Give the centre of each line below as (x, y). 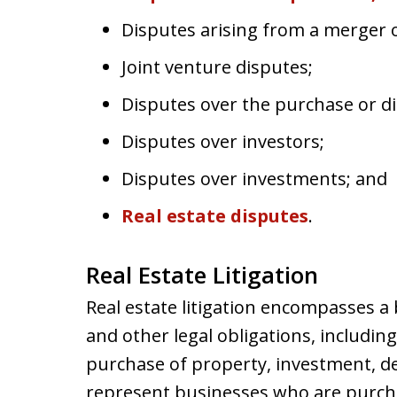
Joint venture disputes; (217, 67)
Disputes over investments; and (254, 179)
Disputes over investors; (223, 141)
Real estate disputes (215, 216)
